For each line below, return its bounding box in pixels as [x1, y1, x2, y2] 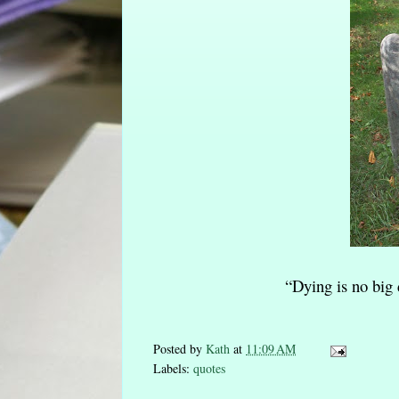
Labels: [153, 360, 193, 378]
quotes [193, 360, 225, 378]
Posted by [153, 340, 206, 358]
